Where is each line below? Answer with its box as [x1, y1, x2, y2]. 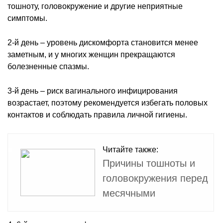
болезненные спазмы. [7, 62, 89, 71]
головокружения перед [103, 172, 208, 184]
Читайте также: [103, 145, 158, 154]
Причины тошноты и [103, 157, 195, 169]
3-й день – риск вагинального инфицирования [7, 86, 178, 95]
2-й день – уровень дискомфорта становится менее [7, 38, 198, 47]
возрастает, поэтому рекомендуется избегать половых [7, 98, 208, 107]
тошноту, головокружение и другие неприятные [7, 1, 183, 10]
